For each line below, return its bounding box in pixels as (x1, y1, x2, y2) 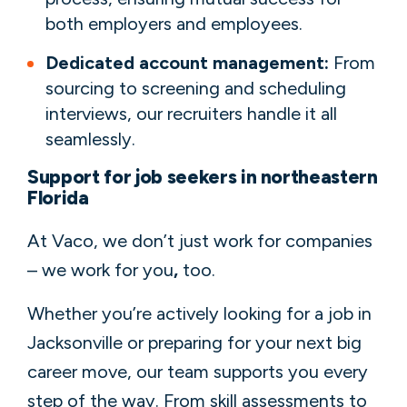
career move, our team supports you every (27, 360, 368, 382)
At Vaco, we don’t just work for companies (27, 229, 372, 252)
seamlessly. (45, 127, 135, 150)
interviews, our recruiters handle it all (45, 102, 337, 124)
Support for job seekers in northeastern (27, 164, 378, 188)
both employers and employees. (45, 12, 303, 35)
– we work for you (27, 258, 174, 281)
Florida (27, 185, 89, 209)
